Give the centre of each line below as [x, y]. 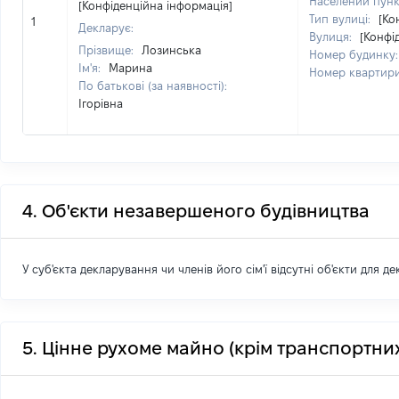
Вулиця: [332, 37]
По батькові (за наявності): [153, 85]
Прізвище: [108, 50]
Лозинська [171, 50]
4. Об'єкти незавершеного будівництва [196, 211]
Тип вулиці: [342, 19]
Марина [130, 68]
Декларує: [106, 28]
